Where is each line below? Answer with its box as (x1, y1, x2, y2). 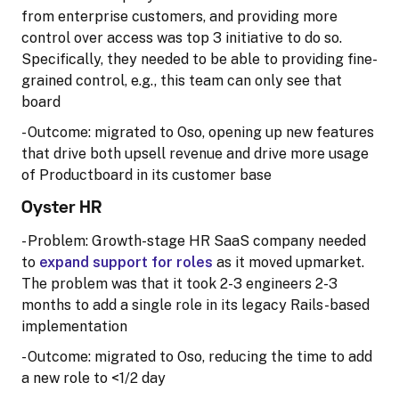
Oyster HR (21, 199, 102, 216)
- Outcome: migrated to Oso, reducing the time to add (21, 347, 372, 365)
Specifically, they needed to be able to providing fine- (21, 50, 378, 68)
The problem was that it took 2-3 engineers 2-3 (21, 274, 338, 292)
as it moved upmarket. (213, 253, 364, 271)
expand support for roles (39, 253, 213, 271)
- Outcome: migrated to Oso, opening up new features (21, 123, 374, 141)
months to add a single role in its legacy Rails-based (21, 296, 370, 313)
